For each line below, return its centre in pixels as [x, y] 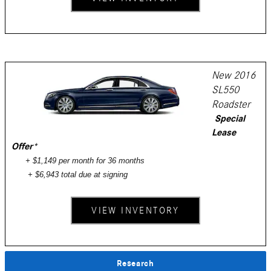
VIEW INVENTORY [135, 210]
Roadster [231, 104]
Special [230, 118]
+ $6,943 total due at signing [78, 174]
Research [135, 263]
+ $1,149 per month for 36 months [85, 160]
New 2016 [233, 75]
